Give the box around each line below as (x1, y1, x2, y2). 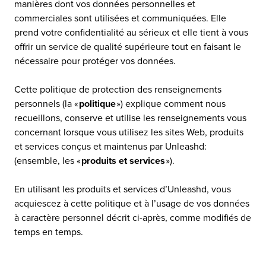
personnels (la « (14, 98, 79, 110)
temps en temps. (14, 226, 83, 238)
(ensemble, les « (14, 155, 81, 167)
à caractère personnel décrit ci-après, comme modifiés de (14, 212, 251, 224)
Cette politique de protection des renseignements (14, 84, 221, 96)
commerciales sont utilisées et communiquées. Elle (14, 12, 226, 24)
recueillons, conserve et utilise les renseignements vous (14, 112, 246, 124)
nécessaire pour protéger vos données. (14, 55, 176, 67)
